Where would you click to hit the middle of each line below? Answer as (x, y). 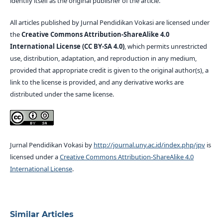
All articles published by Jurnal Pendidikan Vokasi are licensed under (110, 23)
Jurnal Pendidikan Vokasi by (52, 145)
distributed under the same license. (62, 94)
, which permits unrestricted (166, 47)
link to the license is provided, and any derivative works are (97, 82)
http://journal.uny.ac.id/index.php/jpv (149, 145)
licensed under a (35, 157)
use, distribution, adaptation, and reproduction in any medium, (103, 58)
